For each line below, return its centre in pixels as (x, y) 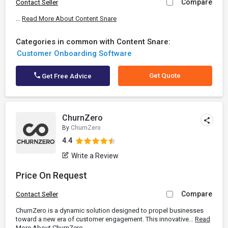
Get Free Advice (66, 76)
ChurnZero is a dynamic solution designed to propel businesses (110, 210)
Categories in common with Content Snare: (93, 42)
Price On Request (51, 175)
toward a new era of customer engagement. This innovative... (105, 219)
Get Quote (165, 76)
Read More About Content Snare (69, 19)
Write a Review (95, 156)
